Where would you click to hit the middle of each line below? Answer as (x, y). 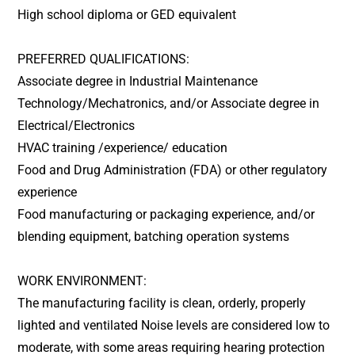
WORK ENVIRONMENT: (86, 281)
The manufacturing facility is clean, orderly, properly (162, 303)
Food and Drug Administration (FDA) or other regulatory (173, 170)
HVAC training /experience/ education (123, 148)
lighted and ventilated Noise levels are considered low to (174, 325)
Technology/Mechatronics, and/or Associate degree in (169, 103)
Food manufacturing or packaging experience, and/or (166, 214)
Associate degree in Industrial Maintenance (138, 81)
